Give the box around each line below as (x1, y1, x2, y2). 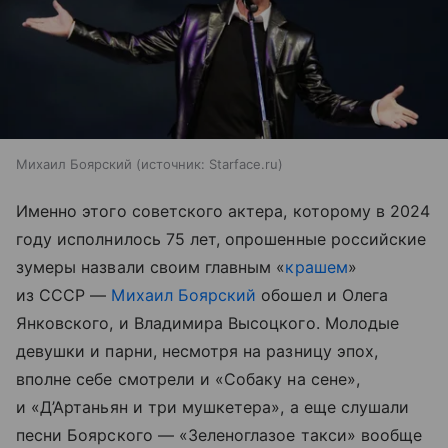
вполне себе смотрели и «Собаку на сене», (16, 368, 360, 389)
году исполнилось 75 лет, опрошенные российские (16, 228, 427, 249)
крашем (285, 256, 348, 277)
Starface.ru (209, 155, 278, 172)
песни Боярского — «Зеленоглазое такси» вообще (16, 424, 423, 445)
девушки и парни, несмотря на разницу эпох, (16, 340, 379, 361)
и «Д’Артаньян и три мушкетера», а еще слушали (16, 396, 410, 417)
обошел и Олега (256, 284, 388, 305)
